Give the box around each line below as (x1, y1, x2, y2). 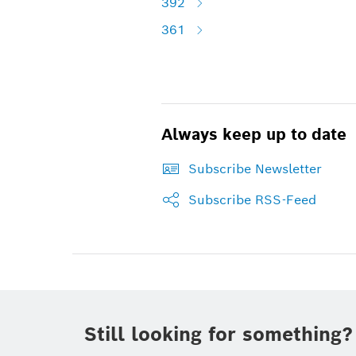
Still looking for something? (84, 322, 353, 347)
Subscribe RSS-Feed (188, 192, 316, 209)
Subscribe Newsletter (188, 161, 322, 178)
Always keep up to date (161, 124, 346, 145)
